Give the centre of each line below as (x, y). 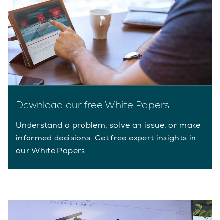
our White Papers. (52, 150)
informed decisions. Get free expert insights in (106, 137)
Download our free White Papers (93, 104)
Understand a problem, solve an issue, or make (108, 125)
